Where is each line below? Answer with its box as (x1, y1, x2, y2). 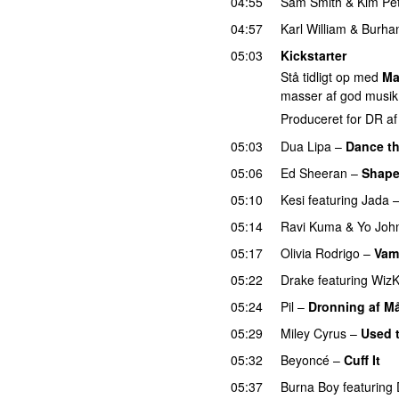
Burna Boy (281, 377, 339, 395)
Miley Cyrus (281, 323, 346, 342)
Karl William (281, 19, 346, 37)
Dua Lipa (281, 136, 331, 155)
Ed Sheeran (281, 163, 347, 182)
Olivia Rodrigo (281, 243, 360, 262)
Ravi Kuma (281, 216, 342, 235)
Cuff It (344, 350, 380, 369)
